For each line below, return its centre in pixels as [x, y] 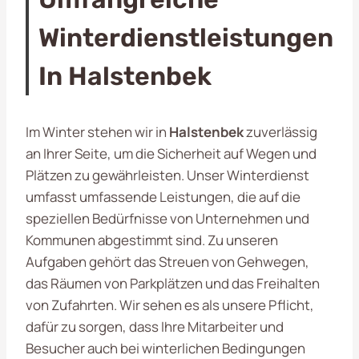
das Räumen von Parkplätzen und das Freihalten [173, 283]
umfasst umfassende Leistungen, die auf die [163, 196]
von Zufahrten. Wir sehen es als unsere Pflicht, [170, 305]
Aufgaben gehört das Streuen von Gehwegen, [167, 261]
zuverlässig [280, 131]
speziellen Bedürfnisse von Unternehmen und [167, 218]
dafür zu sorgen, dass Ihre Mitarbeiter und [155, 326]
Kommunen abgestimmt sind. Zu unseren [152, 240]
